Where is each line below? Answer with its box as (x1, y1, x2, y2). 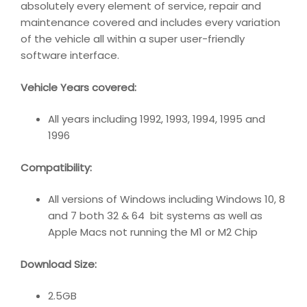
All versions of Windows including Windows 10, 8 (48, 192, 285, 207)
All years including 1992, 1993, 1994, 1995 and (48, 112, 265, 127)
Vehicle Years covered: (21, 79, 136, 95)
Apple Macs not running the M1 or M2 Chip (48, 225, 258, 240)
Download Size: (21, 256, 97, 271)
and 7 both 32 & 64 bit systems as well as (48, 208, 262, 223)
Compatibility (21, 160, 90, 175)
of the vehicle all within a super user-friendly (21, 32, 245, 47)
